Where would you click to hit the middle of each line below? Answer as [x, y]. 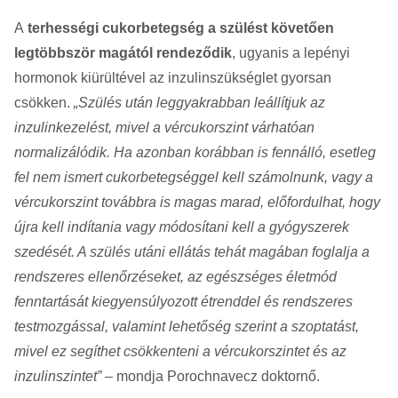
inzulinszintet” [58, 376]
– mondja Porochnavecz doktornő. [211, 376]
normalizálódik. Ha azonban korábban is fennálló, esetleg [195, 152]
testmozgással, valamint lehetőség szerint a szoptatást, [187, 326]
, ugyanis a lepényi [291, 52]
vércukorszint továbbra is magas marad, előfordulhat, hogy [197, 202]
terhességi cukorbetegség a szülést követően [181, 28]
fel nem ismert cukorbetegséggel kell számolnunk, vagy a [194, 177]
